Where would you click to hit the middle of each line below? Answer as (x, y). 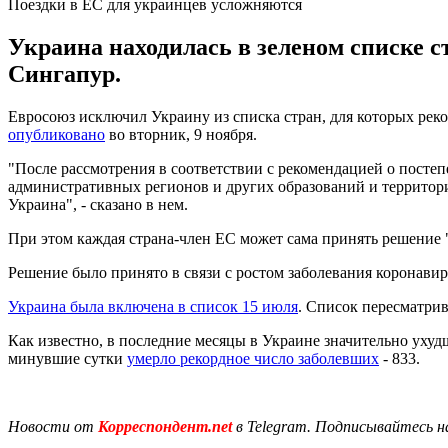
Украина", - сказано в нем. (98, 204)
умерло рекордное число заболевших (253, 358)
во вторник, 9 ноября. (181, 134)
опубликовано (56, 134)
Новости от (51, 426)
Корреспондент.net (165, 426)
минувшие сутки (67, 358)
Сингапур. (64, 73)
